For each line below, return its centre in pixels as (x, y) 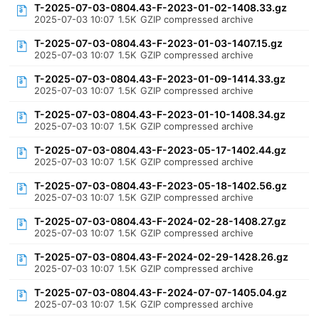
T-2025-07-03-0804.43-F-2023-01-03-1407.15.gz (159, 43)
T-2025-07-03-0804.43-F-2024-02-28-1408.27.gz (161, 221)
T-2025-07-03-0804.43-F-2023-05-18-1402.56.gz (161, 185)
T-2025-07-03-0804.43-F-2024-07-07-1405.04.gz (161, 292)
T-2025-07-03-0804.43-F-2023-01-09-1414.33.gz (160, 79)
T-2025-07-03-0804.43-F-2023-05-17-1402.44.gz (161, 150)
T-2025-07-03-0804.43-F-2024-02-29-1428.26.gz (162, 257)
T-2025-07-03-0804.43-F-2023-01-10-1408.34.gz (160, 114)
